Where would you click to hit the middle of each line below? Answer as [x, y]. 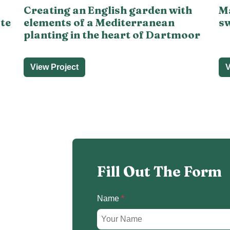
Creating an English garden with [108, 10]
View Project [54, 67]
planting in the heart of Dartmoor [112, 34]
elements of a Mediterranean [99, 22]
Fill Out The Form [159, 171]
